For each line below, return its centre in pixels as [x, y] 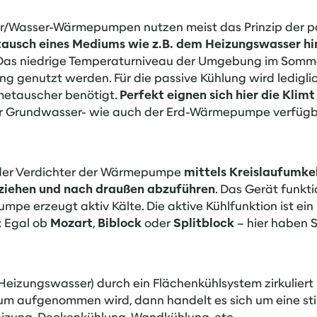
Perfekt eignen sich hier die [201, 95]
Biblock [120, 223]
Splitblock [204, 223]
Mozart [71, 223]
